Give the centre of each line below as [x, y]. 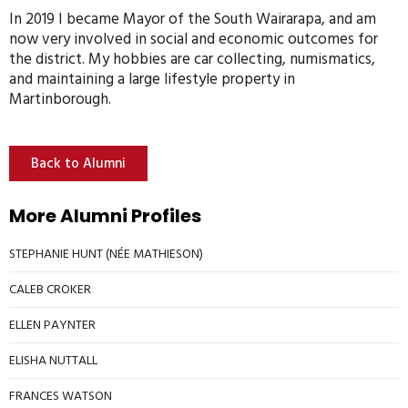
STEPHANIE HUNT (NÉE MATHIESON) [106, 253]
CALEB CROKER [50, 289]
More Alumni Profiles [105, 215]
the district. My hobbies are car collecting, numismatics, [192, 59]
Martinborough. [60, 99]
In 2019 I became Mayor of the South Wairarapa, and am [193, 19]
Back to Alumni [78, 163]
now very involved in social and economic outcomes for [194, 39]
